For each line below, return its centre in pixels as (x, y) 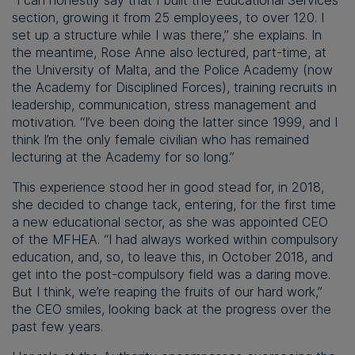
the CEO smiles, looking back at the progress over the (172, 309)
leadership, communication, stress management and (164, 105)
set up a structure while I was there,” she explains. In (167, 35)
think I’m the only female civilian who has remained (160, 140)
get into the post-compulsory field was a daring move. (171, 275)
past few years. (57, 327)
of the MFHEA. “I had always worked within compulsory (175, 240)
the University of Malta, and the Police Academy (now (172, 70)
